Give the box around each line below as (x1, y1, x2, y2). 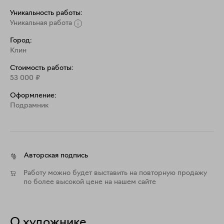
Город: (10, 37, 32, 44)
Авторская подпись (24, 152, 88, 159)
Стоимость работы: (10, 64, 73, 72)
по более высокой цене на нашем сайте (23, 178, 156, 186)
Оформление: (10, 92, 56, 99)
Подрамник (10, 102, 48, 109)
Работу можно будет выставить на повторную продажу (23, 169, 207, 177)
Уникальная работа (10, 19, 72, 27)
